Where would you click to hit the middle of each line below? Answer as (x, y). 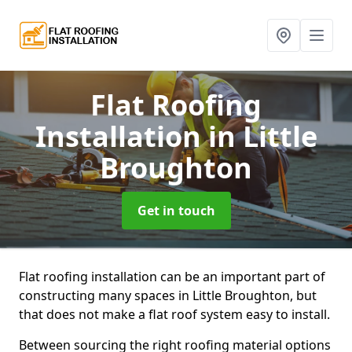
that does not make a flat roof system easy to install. (174, 314)
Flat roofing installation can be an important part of (172, 277)
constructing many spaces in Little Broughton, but (168, 295)
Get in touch (176, 211)
